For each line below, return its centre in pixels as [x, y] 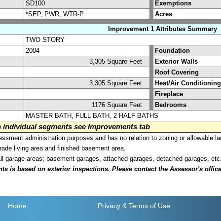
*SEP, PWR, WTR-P [55, 14]
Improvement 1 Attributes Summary [163, 29]
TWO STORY [45, 39]
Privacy [109, 206]
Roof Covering [177, 72]
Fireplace [169, 94]
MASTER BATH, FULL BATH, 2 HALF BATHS [92, 115]
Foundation [172, 50]
